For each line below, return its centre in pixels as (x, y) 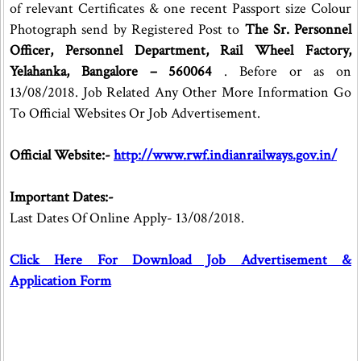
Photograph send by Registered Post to (127, 29)
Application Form (60, 281)
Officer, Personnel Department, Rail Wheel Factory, (181, 50)
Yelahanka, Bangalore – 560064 (111, 71)
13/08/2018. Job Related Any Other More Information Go (181, 92)
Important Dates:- (62, 197)
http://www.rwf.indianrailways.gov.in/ (225, 155)
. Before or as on (282, 71)
